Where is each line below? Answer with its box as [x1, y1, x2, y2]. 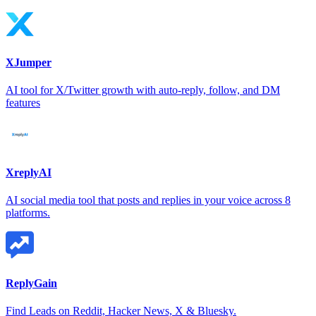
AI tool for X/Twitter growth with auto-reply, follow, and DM [6, 83, 280, 96]
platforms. [6, 207, 50, 219]
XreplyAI [6, 166, 51, 179]
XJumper [6, 56, 51, 68]
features [6, 96, 40, 109]
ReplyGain [6, 276, 57, 289]
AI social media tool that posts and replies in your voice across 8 [6, 194, 291, 207]
